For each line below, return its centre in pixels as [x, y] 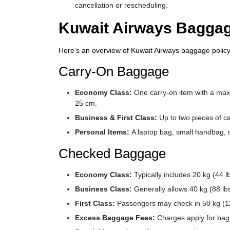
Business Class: [103, 189]
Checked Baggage [112, 154]
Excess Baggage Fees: [115, 218]
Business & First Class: [117, 118]
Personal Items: [103, 132]
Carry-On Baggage [114, 71]
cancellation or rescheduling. [121, 5]
